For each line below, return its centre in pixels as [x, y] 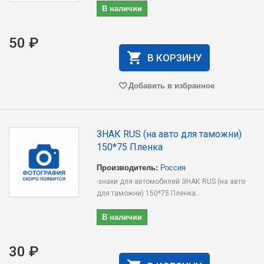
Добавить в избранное [171, 85]
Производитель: [128, 167]
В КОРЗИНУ [174, 58]
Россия [173, 167]
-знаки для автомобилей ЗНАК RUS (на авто [171, 181]
